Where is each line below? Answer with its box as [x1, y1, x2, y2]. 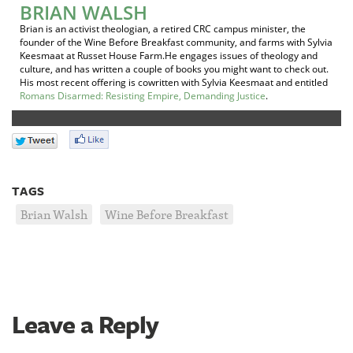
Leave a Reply [12, 306, 159, 341]
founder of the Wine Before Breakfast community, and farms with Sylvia [20, 35, 333, 50]
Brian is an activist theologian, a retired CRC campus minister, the [20, 22, 306, 36]
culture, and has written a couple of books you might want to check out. [20, 62, 329, 76]
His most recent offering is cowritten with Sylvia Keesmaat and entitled [20, 76, 328, 90]
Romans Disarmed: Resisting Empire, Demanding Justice [20, 89, 266, 103]
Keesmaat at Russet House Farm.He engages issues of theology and [20, 49, 318, 63]
